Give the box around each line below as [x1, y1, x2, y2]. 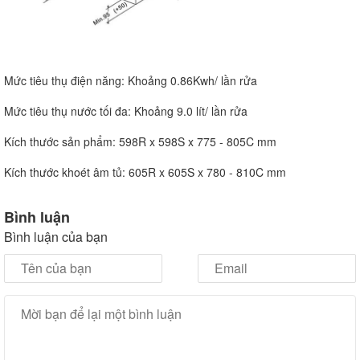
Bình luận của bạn [4, 227, 108, 247]
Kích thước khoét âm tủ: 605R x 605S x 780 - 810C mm [4, 164, 286, 181]
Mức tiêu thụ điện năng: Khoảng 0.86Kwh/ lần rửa [4, 72, 257, 89]
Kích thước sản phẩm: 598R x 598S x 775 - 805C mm [4, 133, 276, 150]
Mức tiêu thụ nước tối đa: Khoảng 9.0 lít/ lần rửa [4, 103, 247, 120]
